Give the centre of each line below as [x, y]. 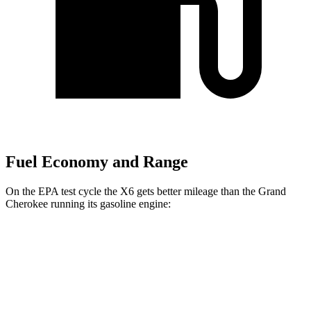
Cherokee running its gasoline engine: [88, 203]
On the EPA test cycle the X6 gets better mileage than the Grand [146, 191]
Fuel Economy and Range [97, 162]
